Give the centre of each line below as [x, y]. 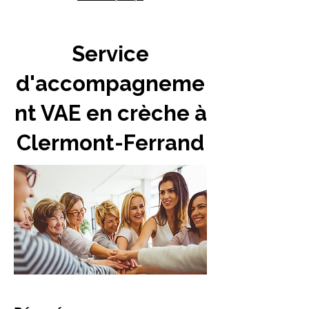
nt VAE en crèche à [110, 113]
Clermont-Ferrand [110, 143]
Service [110, 54]
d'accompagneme [110, 83]
